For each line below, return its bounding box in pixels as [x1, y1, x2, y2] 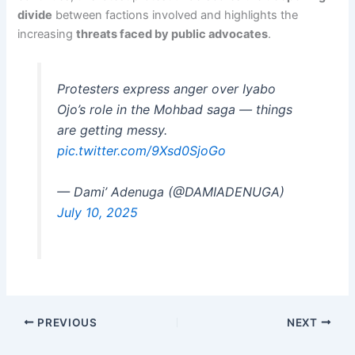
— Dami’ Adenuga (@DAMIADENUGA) [56, 184, 284, 200]
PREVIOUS [34, 315, 97, 329]
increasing [17, 27, 77, 42]
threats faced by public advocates [76, 27, 269, 42]
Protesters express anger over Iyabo [56, 81, 276, 97]
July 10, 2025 [56, 204, 138, 221]
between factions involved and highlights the [52, 8, 299, 23]
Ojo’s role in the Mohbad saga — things [56, 101, 292, 118]
